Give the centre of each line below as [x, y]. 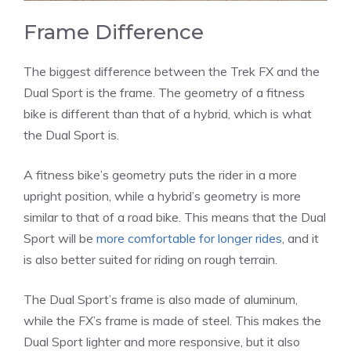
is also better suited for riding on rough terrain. [150, 259]
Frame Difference [114, 32]
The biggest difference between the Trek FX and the [172, 71]
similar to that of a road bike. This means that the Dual [175, 217]
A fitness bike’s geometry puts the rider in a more [160, 174]
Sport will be [60, 238]
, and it [300, 238]
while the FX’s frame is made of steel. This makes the [172, 320]
